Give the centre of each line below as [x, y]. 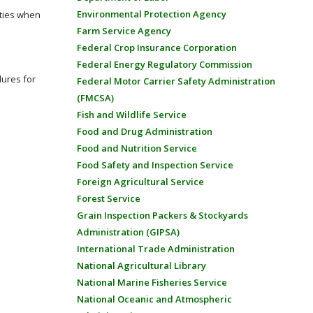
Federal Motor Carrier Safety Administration [176, 81]
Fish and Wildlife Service [131, 115]
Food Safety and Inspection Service [155, 165]
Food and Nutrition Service [137, 148]
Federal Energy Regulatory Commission [164, 64]
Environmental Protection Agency [151, 14]
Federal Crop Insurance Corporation [156, 48]
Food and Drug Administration [144, 131]
